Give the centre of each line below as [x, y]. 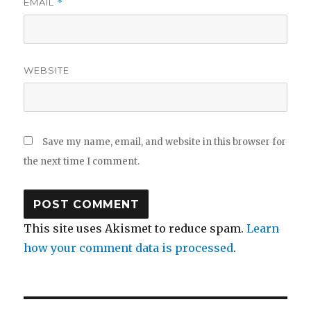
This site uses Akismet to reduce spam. [135, 229]
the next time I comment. [82, 162]
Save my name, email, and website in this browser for [165, 142]
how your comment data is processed [129, 248]
